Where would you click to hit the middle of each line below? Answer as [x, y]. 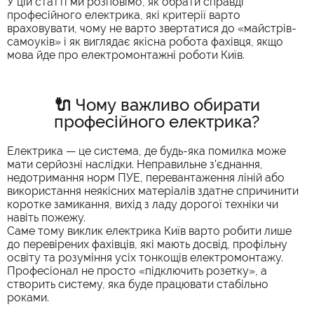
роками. [28, 297]
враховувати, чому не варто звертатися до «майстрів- [152, 28]
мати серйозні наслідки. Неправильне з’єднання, [135, 164]
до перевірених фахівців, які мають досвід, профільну [147, 244]
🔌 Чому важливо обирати [157, 104]
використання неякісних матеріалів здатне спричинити [153, 191]
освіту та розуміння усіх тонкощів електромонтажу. [145, 257]
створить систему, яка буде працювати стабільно [138, 284]
